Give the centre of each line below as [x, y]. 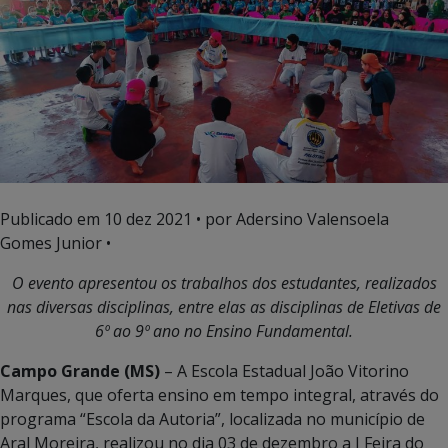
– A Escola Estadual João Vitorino [286, 370]
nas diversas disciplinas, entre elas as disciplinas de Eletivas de [224, 306]
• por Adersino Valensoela [290, 218]
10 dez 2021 [148, 218]
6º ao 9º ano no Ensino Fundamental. [224, 330]
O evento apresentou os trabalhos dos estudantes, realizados [224, 282]
